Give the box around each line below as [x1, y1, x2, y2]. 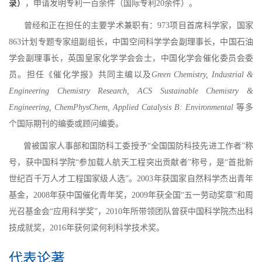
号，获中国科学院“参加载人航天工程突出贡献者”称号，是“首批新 [9, 158, 253, 167]
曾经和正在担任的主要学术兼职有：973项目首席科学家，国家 [23, 21, 254, 30]
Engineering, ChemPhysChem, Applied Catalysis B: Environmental [9, 103, 233, 112]
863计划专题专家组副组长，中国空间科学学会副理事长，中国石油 [9, 37, 253, 46]
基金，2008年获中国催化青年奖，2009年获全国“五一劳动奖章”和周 [9, 191, 253, 199]
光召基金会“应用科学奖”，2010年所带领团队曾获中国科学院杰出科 [9, 207, 253, 216]
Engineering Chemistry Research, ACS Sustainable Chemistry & [9, 87, 253, 95]
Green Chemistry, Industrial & [151, 70, 254, 79]
